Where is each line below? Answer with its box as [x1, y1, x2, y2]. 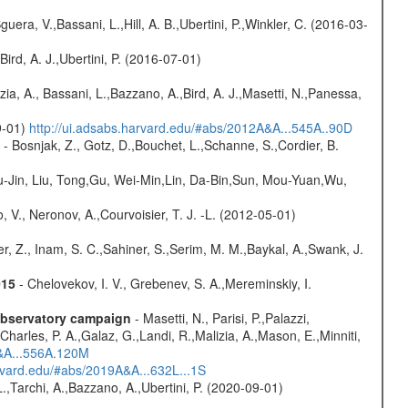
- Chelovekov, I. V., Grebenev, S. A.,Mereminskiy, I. [15, 274, 311, 293]
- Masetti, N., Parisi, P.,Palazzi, [130, 309, 310, 328]
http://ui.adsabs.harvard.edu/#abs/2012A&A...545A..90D [28, 118, 352, 138]
